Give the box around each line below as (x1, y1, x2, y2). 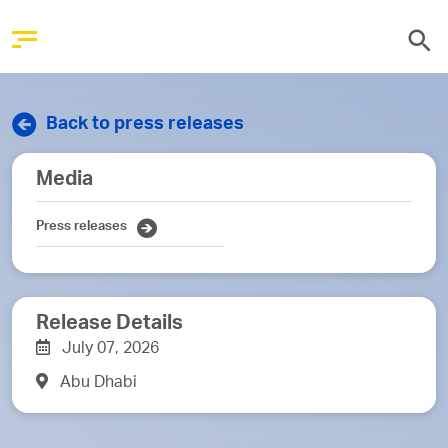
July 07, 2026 (62, 342, 159, 358)
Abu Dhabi (60, 376, 137, 392)
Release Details (36, 315, 183, 335)
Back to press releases (46, 116, 244, 134)
